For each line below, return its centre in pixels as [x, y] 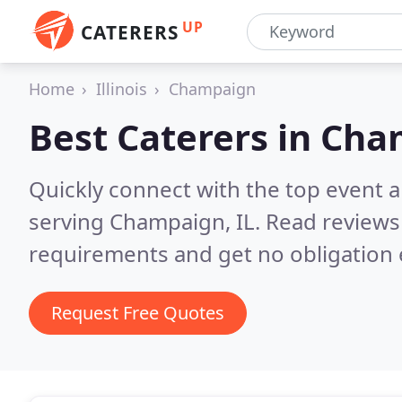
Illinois [122, 89]
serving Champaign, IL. [147, 221]
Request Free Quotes [138, 313]
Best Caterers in [175, 137]
